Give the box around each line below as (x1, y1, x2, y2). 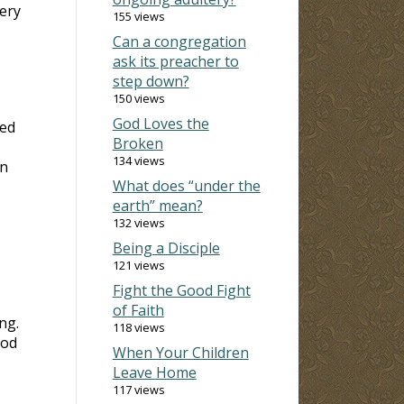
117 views (112, 381, 165, 398)
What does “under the (112, 175, 261, 196)
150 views (112, 89, 165, 106)
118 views (112, 318, 165, 335)
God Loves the (112, 113, 209, 133)
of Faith (112, 299, 164, 320)
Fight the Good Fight (112, 280, 251, 300)
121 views (112, 256, 165, 273)
